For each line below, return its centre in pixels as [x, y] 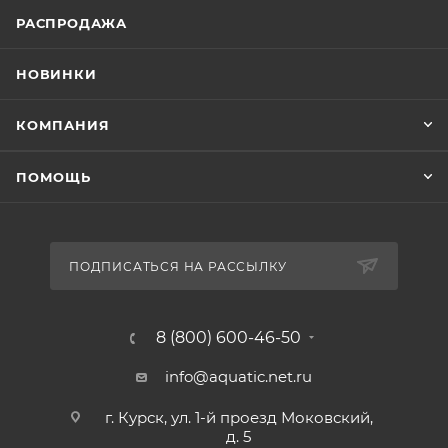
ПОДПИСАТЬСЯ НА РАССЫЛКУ [178, 266]
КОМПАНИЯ [63, 125]
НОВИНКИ [56, 74]
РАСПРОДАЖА [71, 23]
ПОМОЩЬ [53, 177]
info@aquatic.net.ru [238, 376]
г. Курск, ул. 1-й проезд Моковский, [238, 417]
